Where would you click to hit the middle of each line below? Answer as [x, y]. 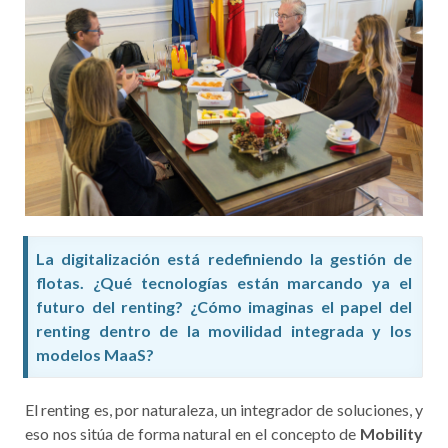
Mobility [391, 433]
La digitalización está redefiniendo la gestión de [224, 258]
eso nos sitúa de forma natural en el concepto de [192, 433]
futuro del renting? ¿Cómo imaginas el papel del [224, 306]
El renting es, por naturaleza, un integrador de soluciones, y [224, 409]
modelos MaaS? [95, 354]
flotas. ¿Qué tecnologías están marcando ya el [224, 282]
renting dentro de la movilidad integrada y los [224, 330]
